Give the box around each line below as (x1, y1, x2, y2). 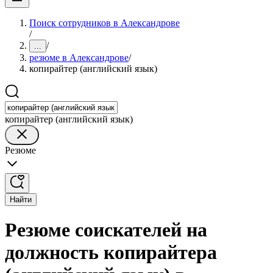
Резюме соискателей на (5, 219, 207, 241)
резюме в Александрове (29, 52, 129, 63)
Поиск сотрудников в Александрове (29, 18, 180, 28)
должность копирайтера (5, 241, 217, 264)
